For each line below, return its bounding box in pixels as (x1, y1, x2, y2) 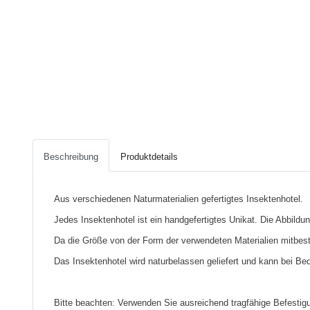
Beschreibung (44, 152, 98, 162)
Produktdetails (120, 152, 178, 162)
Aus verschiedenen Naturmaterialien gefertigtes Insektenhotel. (54, 194, 303, 204)
